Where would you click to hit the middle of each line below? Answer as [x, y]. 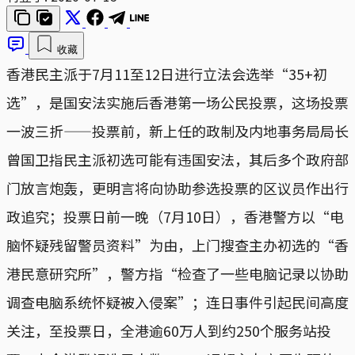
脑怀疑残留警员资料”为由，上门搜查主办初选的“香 [177, 244]
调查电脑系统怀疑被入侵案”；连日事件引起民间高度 [177, 302]
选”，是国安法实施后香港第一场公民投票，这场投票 [177, 102]
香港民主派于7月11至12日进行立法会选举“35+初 [167, 73]
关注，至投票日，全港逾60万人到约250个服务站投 [169, 330]
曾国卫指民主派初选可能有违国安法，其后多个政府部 [177, 159]
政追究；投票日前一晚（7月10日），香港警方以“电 [175, 216]
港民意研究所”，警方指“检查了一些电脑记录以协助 [177, 273]
